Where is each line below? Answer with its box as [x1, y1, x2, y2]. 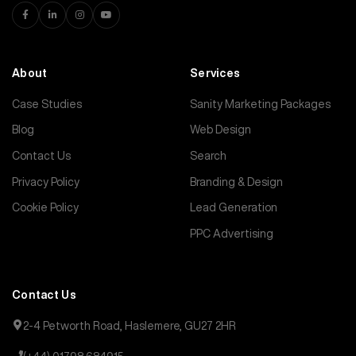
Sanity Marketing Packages [190, 98, 331, 110]
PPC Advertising [190, 227, 273, 239]
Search [190, 149, 226, 161]
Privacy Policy [12, 176, 79, 188]
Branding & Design [190, 176, 283, 188]
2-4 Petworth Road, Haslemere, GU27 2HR [23, 320, 236, 332]
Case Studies [12, 98, 82, 110]
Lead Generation [190, 202, 277, 214]
